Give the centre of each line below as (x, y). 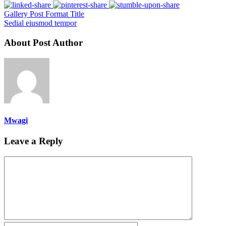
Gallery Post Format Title (44, 14)
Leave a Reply (34, 141)
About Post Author (43, 42)
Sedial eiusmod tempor (40, 23)
